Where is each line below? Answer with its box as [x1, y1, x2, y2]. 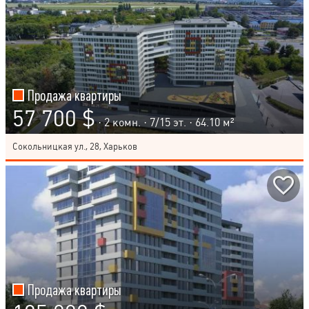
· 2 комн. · [98, 115, 150, 129]
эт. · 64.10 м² [170, 115, 234, 129]
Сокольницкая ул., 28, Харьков [12, 141, 137, 152]
